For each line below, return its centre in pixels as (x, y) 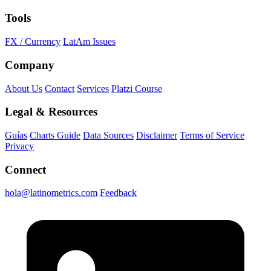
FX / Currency (33, 42)
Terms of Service (212, 135)
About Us (24, 88)
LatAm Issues (89, 42)
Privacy (19, 146)
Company (30, 65)
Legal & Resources (51, 112)
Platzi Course (137, 88)
